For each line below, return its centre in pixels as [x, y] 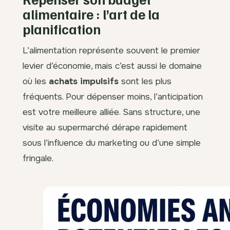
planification [62, 29]
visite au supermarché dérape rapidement [105, 128]
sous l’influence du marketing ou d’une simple [112, 143]
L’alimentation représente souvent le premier [111, 51]
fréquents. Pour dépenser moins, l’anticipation [113, 97]
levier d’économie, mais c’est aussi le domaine [112, 66]
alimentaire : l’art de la [91, 14]
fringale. [38, 158]
